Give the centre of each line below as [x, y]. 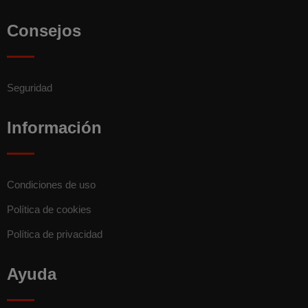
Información [54, 127]
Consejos [44, 30]
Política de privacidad [55, 234]
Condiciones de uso [51, 184]
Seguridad [30, 87]
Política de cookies [49, 209]
